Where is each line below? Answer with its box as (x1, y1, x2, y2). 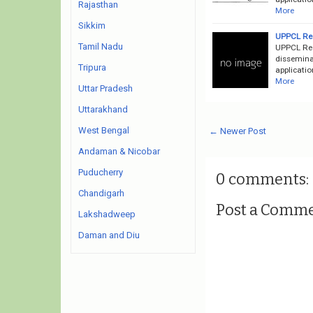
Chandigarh (78, 188, 124, 198)
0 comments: (215, 169, 309, 189)
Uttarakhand (78, 104, 128, 115)
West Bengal (78, 125, 129, 136)
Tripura (78, 62, 106, 73)
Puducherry (78, 167, 123, 177)
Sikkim (78, 20, 105, 31)
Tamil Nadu (78, 41, 123, 52)
